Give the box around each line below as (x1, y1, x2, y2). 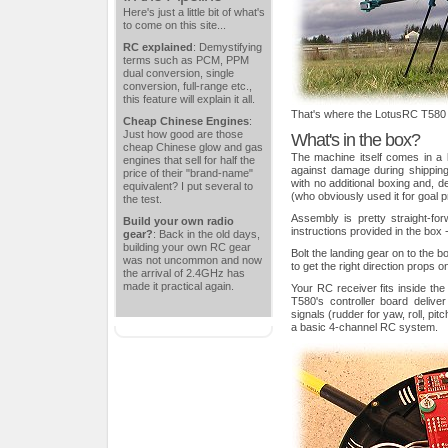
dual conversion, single (123, 66, 234, 79)
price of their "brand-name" (123, 166, 253, 179)
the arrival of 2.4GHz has (123, 266, 245, 279)
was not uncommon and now (123, 253, 262, 266)
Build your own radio (123, 214, 234, 227)
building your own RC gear (123, 240, 251, 253)
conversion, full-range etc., (123, 79, 252, 92)
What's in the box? (291, 129, 420, 150)
